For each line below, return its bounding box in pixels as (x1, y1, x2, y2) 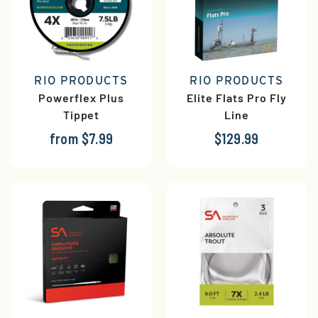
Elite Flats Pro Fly (187, 91, 287, 105)
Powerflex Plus (38, 91, 124, 105)
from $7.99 (49, 130, 114, 148)
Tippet (62, 108, 100, 122)
